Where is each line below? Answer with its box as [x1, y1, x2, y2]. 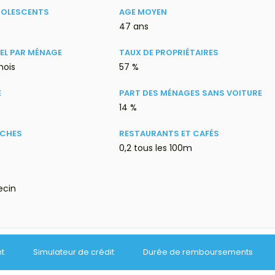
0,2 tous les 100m [119, 142, 193, 155]
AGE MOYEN [119, 6, 168, 18]
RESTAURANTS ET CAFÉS [119, 128, 220, 140]
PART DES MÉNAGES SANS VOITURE [119, 87, 263, 99]
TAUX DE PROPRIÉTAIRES [119, 47, 219, 59]
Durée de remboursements [143, 246, 253, 258]
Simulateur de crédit [33, 246, 114, 258]
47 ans [119, 20, 149, 33]
